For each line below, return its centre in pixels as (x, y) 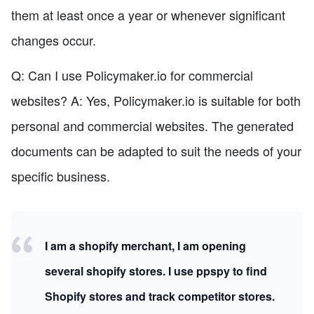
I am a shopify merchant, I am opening (145, 246)
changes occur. (54, 40)
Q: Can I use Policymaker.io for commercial (132, 75)
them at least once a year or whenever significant (148, 15)
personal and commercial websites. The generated (152, 126)
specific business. (61, 176)
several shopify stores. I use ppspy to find (156, 271)
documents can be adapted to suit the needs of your (156, 151)
